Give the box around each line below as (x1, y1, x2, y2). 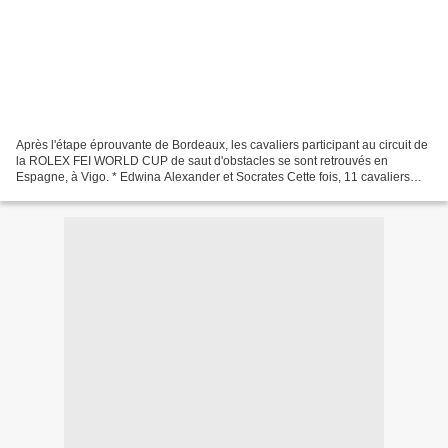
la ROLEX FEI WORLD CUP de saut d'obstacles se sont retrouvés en (16, 153, 388, 168)
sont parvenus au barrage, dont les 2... (16, 185, 224, 200)
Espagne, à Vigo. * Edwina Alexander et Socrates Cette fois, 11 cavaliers (16, 169, 410, 184)
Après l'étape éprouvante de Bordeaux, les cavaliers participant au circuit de (16, 137, 428, 152)
